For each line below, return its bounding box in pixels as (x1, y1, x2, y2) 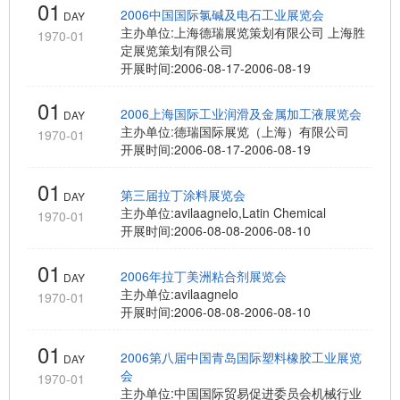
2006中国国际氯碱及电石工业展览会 (121, 5, 324, 23)
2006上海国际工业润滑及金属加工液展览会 (121, 104, 362, 122)
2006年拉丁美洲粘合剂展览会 (121, 267, 287, 285)
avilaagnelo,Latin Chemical (174, 204, 326, 221)
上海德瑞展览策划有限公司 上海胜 (174, 23, 365, 41)
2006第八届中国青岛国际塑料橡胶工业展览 (121, 348, 362, 366)
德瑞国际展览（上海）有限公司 (174, 122, 349, 140)
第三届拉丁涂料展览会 (121, 186, 246, 204)
